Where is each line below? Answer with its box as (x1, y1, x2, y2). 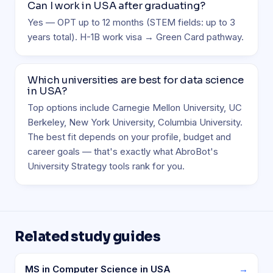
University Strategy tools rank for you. (27, 160, 185, 172)
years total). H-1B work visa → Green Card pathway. (27, 31, 244, 43)
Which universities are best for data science (27, 74, 244, 87)
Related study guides (15, 229, 161, 245)
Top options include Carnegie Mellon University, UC (27, 102, 242, 113)
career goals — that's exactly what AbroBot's (27, 146, 218, 157)
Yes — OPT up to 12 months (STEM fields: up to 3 (27, 16, 235, 28)
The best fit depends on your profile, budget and (27, 131, 231, 143)
